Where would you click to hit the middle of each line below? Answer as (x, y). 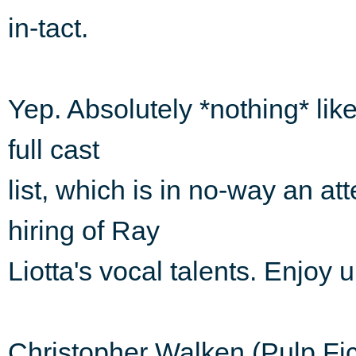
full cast (54, 149)
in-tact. (48, 27)
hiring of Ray (84, 230)
